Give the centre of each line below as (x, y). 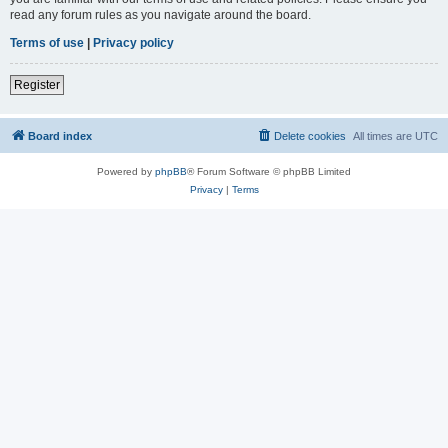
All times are (384, 135)
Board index (60, 135)
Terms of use (47, 42)
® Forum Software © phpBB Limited (269, 171)
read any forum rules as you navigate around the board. (160, 14)
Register (37, 84)
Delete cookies (310, 135)
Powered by (126, 171)
